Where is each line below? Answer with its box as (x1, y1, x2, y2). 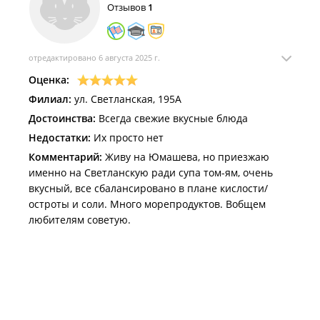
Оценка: (29, 73, 69, 86)
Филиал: (29, 92, 71, 106)
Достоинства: (29, 111, 96, 125)
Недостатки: (29, 131, 91, 144)
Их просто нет (91, 131, 164, 144)
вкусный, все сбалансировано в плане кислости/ (29, 181, 268, 195)
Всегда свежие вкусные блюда (96, 111, 248, 125)
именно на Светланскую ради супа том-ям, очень (29, 166, 273, 179)
